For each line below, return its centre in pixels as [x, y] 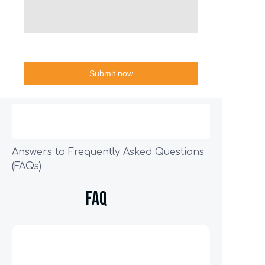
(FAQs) [27, 166]
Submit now [111, 73]
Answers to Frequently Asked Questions [108, 152]
